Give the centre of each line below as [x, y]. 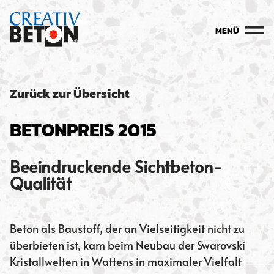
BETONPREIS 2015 [83, 130]
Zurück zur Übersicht [70, 94]
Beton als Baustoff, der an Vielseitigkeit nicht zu [127, 229]
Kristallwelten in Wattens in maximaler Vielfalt [126, 262]
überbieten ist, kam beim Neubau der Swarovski [128, 245]
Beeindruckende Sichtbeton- [116, 167]
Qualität [41, 183]
